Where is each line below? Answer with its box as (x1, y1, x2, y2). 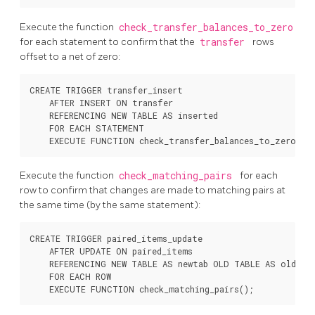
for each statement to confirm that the (20, 35, 197, 48)
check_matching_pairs (118, 169, 238, 183)
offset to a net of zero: (20, 50, 120, 63)
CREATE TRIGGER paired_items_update (30, 233, 202, 245)
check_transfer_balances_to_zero (118, 20, 293, 34)
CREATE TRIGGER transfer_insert (30, 84, 183, 96)
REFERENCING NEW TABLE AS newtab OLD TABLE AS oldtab (30, 258, 311, 270)
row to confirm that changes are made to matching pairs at (20, 184, 285, 197)
